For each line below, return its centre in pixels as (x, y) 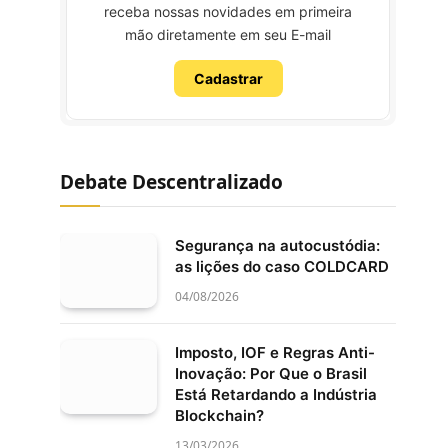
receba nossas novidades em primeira (228, 11)
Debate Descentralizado (171, 182)
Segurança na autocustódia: (277, 245)
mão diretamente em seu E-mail (228, 34)
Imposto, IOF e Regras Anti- (275, 352)
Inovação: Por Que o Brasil (271, 373)
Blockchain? (219, 415)
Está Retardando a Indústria (276, 394)
